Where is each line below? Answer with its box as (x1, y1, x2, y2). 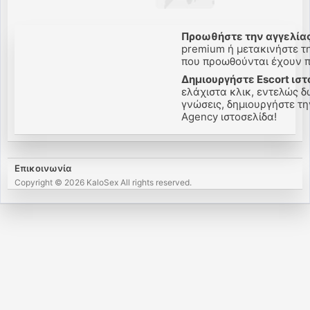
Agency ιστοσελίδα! (174, 110, 270, 123)
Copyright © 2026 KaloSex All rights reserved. (15, 177, 192, 188)
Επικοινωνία (15, 163, 71, 174)
